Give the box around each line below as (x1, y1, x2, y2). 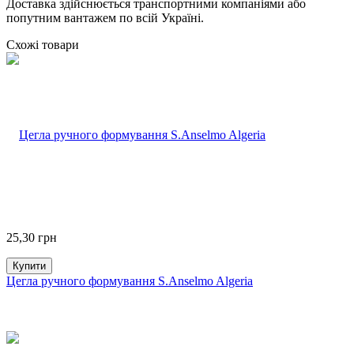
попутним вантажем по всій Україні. (6, 10, 204, 24)
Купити (13, 259, 46, 272)
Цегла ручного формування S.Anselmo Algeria (6, 273, 253, 288)
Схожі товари (6, 37, 79, 51)
